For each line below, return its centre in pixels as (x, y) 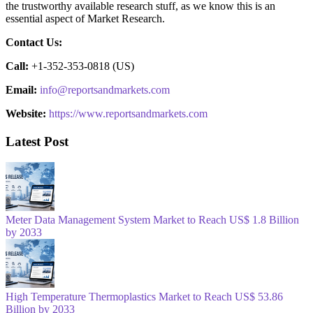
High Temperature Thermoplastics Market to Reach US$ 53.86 (144, 297)
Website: (27, 113)
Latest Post (37, 141)
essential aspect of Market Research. (85, 18)
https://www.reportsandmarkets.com (128, 113)
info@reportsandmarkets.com (105, 89)
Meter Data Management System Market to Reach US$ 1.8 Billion (152, 220)
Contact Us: (34, 42)
